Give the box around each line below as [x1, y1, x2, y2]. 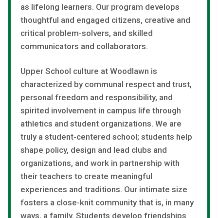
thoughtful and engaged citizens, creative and [20, 15, 190, 25]
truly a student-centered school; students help [20, 131, 192, 142]
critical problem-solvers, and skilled [20, 28, 153, 38]
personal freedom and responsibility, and [20, 92, 173, 102]
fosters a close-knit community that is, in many [20, 197, 194, 207]
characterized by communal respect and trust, [20, 79, 192, 89]
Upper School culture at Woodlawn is [20, 66, 157, 76]
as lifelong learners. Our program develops [20, 1, 180, 12]
